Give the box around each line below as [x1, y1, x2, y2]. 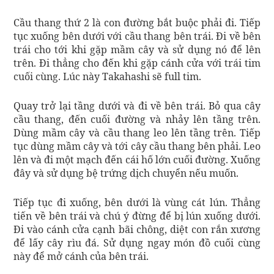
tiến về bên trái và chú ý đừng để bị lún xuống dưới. [13, 209, 261, 223]
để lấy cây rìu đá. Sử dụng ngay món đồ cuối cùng [13, 235, 261, 250]
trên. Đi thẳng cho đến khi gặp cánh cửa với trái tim [13, 56, 261, 70]
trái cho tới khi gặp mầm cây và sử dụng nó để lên [13, 42, 261, 56]
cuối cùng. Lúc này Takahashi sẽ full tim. [13, 69, 201, 83]
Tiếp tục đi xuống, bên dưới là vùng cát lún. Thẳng [13, 195, 261, 209]
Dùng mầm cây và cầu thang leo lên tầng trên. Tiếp [13, 125, 261, 139]
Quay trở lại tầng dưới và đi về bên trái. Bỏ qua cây [13, 98, 261, 113]
